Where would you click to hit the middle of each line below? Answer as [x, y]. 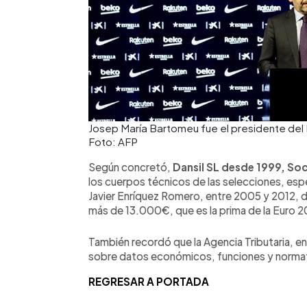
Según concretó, [131, 167]
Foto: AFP [113, 142]
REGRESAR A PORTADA [149, 282]
